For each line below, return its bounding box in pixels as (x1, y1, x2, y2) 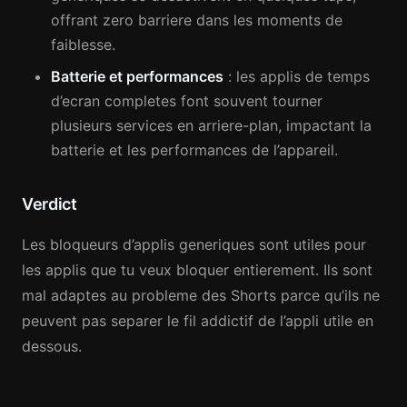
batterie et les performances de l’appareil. (51, 141, 338, 159)
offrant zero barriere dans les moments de (51, 11, 342, 29)
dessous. (22, 337, 82, 355)
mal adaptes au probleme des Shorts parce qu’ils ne (22, 286, 380, 304)
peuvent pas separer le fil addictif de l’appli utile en (22, 312, 373, 330)
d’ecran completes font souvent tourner (51, 92, 323, 110)
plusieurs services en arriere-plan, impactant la (51, 116, 372, 134)
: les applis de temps (223, 67, 370, 85)
